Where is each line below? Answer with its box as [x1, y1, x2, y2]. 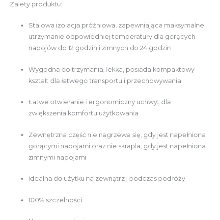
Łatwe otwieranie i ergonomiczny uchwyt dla [28, 98, 171, 106]
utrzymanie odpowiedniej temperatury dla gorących [28, 33, 196, 41]
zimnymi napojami [28, 153, 87, 161]
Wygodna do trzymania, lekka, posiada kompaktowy [28, 65, 195, 73]
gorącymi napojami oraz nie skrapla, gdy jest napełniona [28, 142, 206, 150]
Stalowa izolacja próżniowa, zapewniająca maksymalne [28, 22, 205, 29]
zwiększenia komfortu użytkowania [28, 110, 139, 117]
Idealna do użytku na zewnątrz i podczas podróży [28, 175, 186, 183]
